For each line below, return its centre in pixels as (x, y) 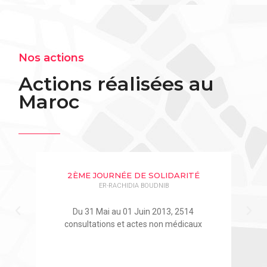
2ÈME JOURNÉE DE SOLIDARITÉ (133, 175)
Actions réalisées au (117, 84)
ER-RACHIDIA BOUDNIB (133, 185)
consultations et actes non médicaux (133, 224)
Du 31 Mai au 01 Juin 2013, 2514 (133, 211)
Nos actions (52, 58)
